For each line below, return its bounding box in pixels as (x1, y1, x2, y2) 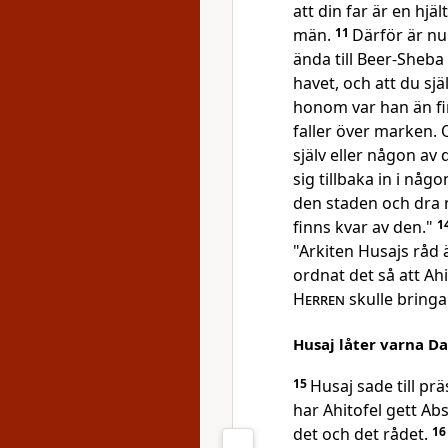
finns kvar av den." (293, 216, 437, 238)
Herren (293, 288, 345, 310)
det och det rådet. (293, 423, 432, 445)
